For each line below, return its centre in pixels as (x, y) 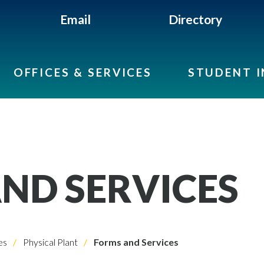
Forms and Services (135, 242)
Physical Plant (49, 242)
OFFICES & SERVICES (82, 72)
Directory (196, 19)
